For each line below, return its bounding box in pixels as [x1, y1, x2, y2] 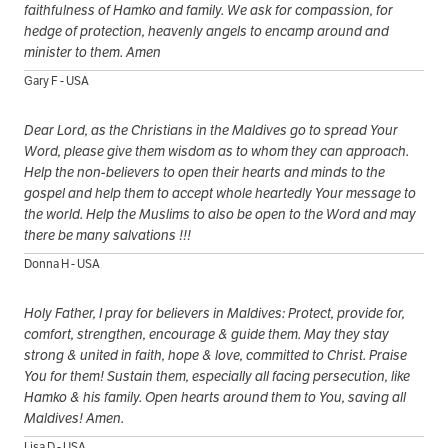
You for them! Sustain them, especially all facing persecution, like [24, 367, 410, 386]
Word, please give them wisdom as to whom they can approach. [24, 142, 409, 161]
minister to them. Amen [24, 43, 161, 62]
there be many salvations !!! [24, 226, 191, 245]
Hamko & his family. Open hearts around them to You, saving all [24, 388, 406, 407]
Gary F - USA [24, 73, 89, 89]
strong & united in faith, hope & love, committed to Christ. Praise [24, 346, 407, 365]
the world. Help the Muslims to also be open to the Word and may [24, 205, 416, 224]
